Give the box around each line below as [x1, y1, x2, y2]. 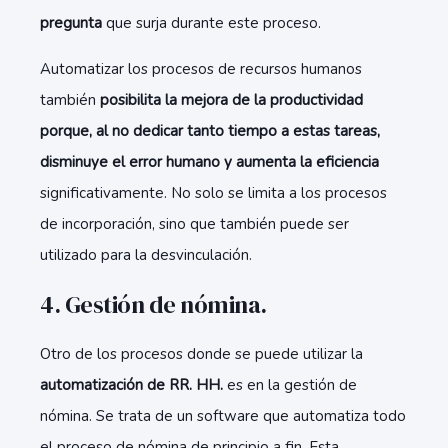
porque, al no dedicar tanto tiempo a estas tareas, [40, 121, 380, 141]
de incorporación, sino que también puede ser [40, 214, 349, 234]
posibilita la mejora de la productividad [100, 90, 363, 110]
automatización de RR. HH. [40, 375, 227, 395]
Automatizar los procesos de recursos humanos [40, 59, 362, 79]
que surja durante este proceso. [102, 13, 321, 33]
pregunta [40, 13, 102, 33]
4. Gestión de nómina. [40, 288, 267, 321]
